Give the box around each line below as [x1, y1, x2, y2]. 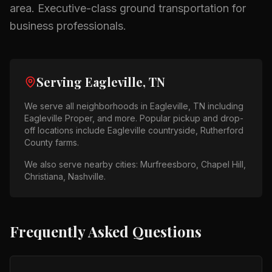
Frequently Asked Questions [10, 222, 202, 241]
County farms [24, 137, 77, 148]
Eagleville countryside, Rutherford [107, 125, 243, 135]
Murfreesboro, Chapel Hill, [140, 159, 246, 169]
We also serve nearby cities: [24, 159, 140, 169]
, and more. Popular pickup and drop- [92, 113, 243, 123]
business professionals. [10, 19, 126, 32]
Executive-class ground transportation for [38, 2, 246, 15]
